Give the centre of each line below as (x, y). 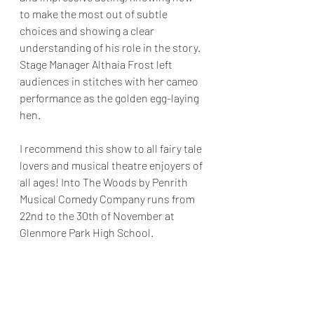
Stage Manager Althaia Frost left (97, 64)
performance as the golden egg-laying (110, 98)
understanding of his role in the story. (111, 48)
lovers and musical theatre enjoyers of (112, 165)
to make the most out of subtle (95, 14)
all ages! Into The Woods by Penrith (105, 182)
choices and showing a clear (88, 31)
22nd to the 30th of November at (98, 216)
